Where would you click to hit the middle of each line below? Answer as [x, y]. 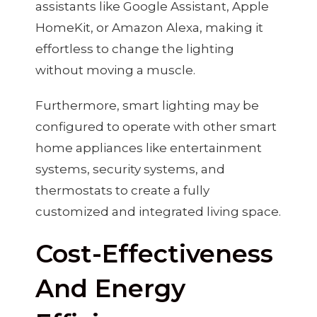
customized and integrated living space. [158, 211]
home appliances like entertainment [149, 148]
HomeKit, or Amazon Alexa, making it [149, 27]
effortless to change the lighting [135, 48]
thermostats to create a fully [122, 190]
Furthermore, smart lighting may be [147, 105]
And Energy [110, 288]
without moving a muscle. [115, 70]
